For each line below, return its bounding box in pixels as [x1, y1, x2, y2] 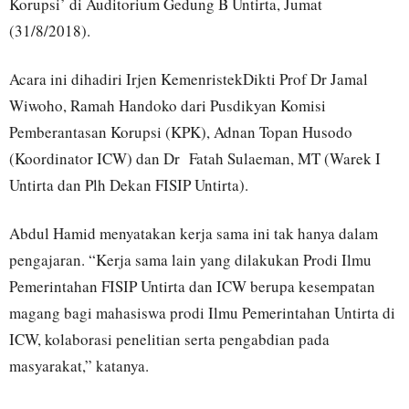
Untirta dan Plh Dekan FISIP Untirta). [9, 173, 248, 195]
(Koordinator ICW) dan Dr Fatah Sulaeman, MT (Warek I [9, 147, 381, 169]
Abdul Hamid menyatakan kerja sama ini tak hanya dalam [9, 222, 378, 244]
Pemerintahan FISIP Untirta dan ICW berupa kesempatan [9, 275, 375, 297]
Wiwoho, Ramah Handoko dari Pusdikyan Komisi [9, 94, 326, 116]
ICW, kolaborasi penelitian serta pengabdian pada [9, 328, 330, 350]
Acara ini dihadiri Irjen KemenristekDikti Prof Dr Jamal [9, 68, 368, 89]
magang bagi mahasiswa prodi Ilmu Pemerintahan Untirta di [9, 301, 395, 323]
